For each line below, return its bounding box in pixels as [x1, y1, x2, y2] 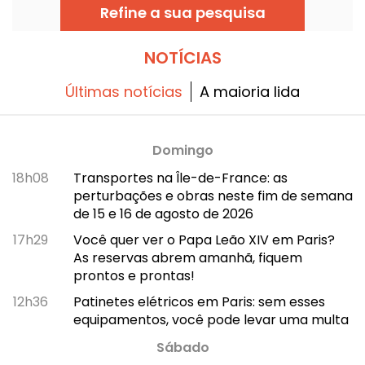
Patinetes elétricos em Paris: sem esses [73, 292, 325, 311]
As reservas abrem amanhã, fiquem [73, 248, 302, 267]
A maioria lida [200, 81, 300, 102]
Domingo [152, 140, 213, 160]
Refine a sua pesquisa [99, 2, 266, 23]
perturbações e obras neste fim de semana [73, 186, 353, 205]
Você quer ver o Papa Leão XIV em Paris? [73, 230, 335, 249]
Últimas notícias [65, 81, 182, 102]
